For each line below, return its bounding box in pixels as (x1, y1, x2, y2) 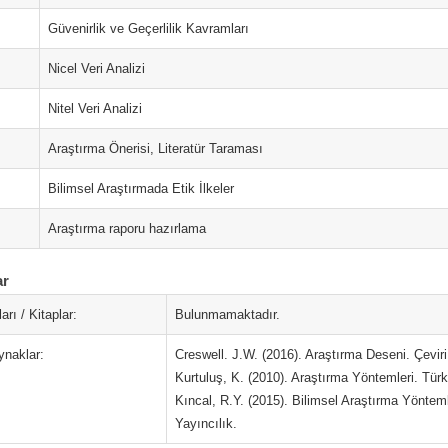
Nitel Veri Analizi (48, 101, 142, 116)
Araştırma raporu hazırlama (48, 221, 206, 236)
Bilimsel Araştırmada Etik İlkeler (48, 181, 234, 196)
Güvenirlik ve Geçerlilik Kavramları (48, 21, 249, 36)
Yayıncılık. (175, 416, 237, 431)
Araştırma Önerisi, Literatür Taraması (48, 141, 263, 156)
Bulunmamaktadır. (175, 307, 280, 322)
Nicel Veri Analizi (48, 61, 145, 76)
